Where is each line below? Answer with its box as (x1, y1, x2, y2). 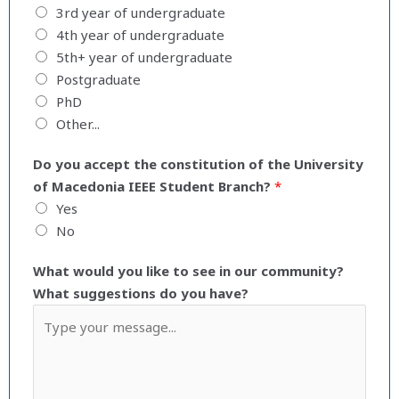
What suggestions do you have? (33, 284, 248, 303)
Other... (56, 115, 100, 134)
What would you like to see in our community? (33, 262, 344, 281)
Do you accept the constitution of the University (33, 155, 363, 174)
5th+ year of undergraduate (56, 48, 232, 67)
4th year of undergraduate (56, 26, 224, 45)
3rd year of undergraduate (56, 4, 225, 22)
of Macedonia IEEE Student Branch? (33, 177, 274, 196)
